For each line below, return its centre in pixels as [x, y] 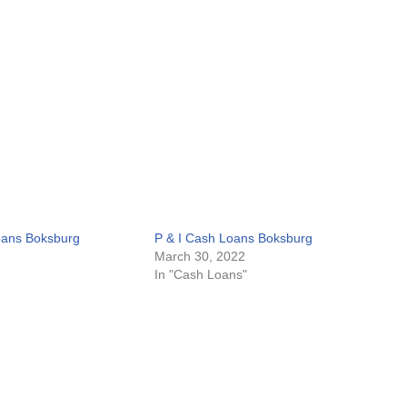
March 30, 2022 [199, 256]
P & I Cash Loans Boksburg [233, 238]
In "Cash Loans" [200, 274]
